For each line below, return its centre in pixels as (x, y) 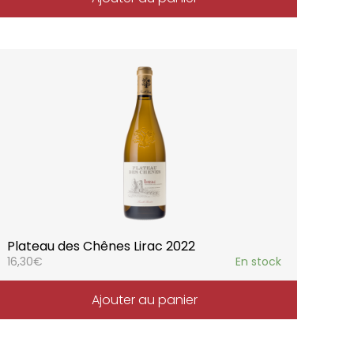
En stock (258, 261)
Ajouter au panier (144, 299)
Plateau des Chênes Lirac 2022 (102, 246)
